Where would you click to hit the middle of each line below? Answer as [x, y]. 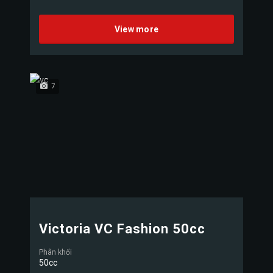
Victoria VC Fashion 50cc [122, 229]
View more [136, 29]
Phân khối [55, 252]
